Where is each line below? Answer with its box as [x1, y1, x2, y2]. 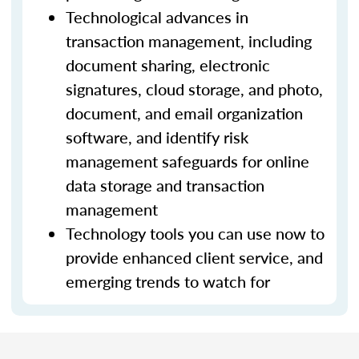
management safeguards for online [66, 150, 309, 172]
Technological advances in [66, 6, 248, 28]
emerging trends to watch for [66, 270, 270, 292]
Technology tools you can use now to [66, 222, 325, 244]
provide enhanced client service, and [66, 246, 323, 268]
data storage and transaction [66, 174, 264, 196]
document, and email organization [66, 102, 303, 124]
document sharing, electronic [66, 54, 270, 76]
